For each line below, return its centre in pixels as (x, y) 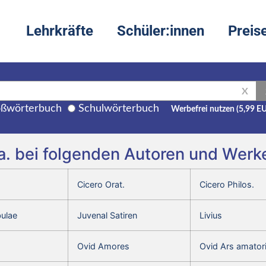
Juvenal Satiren (107, 215)
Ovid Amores (103, 246)
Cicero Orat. (101, 184)
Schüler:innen (161, 31)
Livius (211, 215)
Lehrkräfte (60, 31)
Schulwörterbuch (119, 108)
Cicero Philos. (227, 184)
